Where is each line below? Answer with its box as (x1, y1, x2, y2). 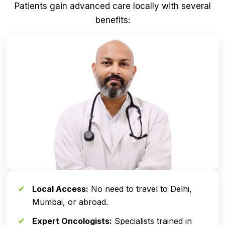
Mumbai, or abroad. (32, 197, 108, 207)
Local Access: (32, 184, 88, 194)
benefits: (95, 15, 130, 25)
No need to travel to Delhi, (88, 184, 192, 194)
